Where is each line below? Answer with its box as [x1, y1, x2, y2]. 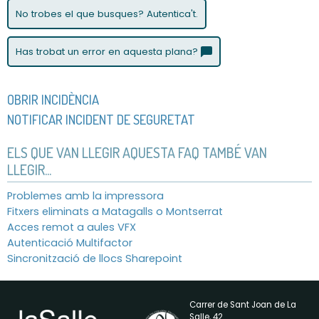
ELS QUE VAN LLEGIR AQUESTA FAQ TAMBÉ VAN [7, 142, 267, 162]
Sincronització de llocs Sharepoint [7, 251, 182, 266]
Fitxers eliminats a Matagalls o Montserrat [7, 204, 223, 219]
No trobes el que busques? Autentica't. [16, 6, 198, 21]
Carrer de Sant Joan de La [189, 299, 297, 310]
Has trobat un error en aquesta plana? [16, 44, 201, 58]
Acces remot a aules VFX [7, 219, 136, 234]
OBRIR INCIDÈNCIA [7, 90, 99, 108]
